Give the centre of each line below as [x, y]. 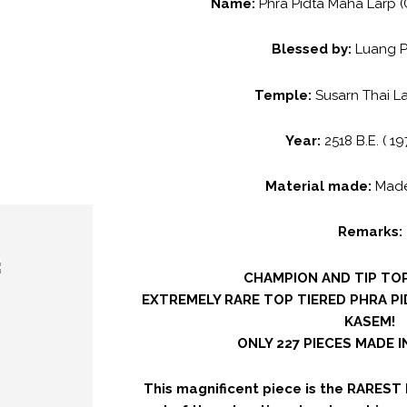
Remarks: [370, 232]
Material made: [320, 187]
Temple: [284, 95]
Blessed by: [313, 50]
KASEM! [370, 321]
